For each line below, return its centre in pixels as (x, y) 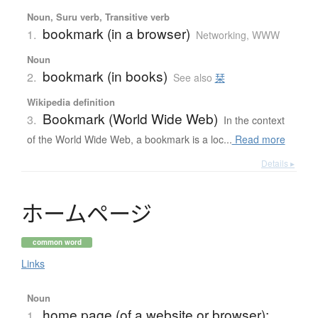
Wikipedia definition (71, 102)
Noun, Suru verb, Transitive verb (98, 16)
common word (57, 242)
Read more (258, 139)
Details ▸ (278, 163)
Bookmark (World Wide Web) (130, 118)
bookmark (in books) (105, 75)
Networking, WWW (237, 34)
